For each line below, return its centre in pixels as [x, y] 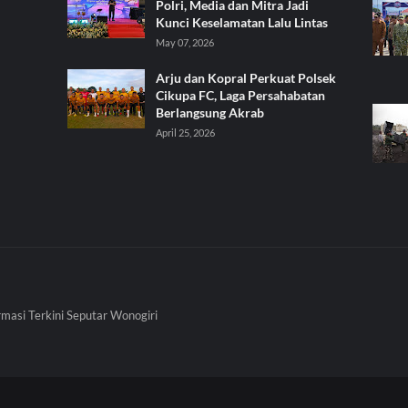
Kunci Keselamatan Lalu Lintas [242, 22]
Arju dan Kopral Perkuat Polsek [246, 77]
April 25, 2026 [185, 132]
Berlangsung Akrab [210, 112]
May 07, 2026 [185, 42]
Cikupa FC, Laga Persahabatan [240, 95]
